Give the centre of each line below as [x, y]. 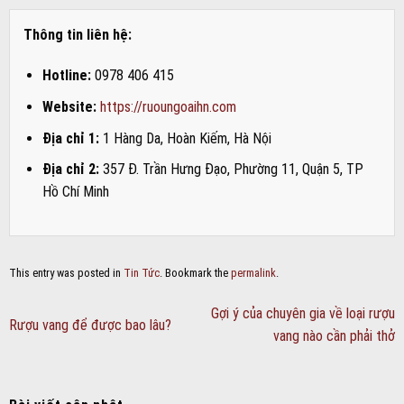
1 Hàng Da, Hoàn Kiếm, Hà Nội [185, 138]
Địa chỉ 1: [70, 138]
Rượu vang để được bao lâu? [90, 325]
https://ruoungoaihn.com [168, 106]
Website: [69, 106]
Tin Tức [142, 273]
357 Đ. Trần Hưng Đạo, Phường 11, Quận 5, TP [231, 170]
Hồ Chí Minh [75, 192]
